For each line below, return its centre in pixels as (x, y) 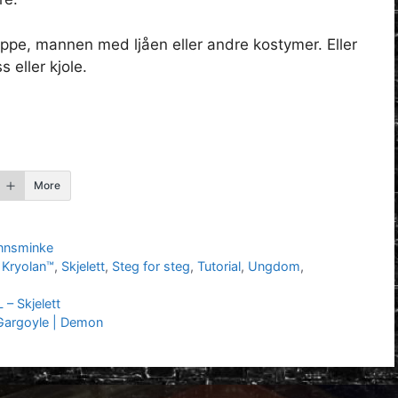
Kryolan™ (28, 266)
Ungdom (275, 266)
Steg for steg (151, 266)
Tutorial (219, 266)
